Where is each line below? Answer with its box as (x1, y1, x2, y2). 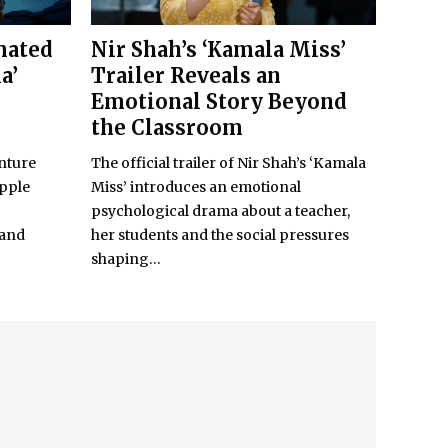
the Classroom (91, 115, 243, 141)
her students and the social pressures (91, 226, 349, 245)
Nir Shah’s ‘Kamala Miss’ (91, 37, 346, 63)
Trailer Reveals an (91, 63, 281, 89)
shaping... (91, 250, 161, 269)
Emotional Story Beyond (91, 89, 347, 115)
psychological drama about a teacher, (91, 202, 350, 221)
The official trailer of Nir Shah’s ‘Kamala (91, 154, 366, 173)
